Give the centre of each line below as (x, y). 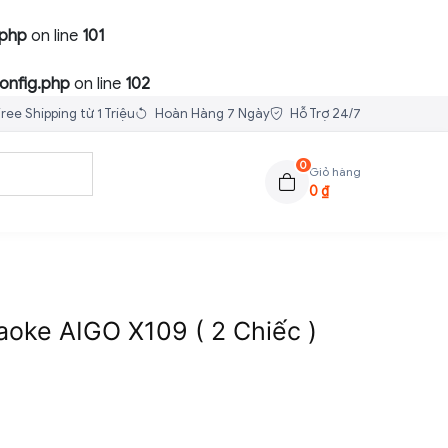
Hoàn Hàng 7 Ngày (211, 113)
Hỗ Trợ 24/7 (324, 113)
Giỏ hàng (335, 171)
